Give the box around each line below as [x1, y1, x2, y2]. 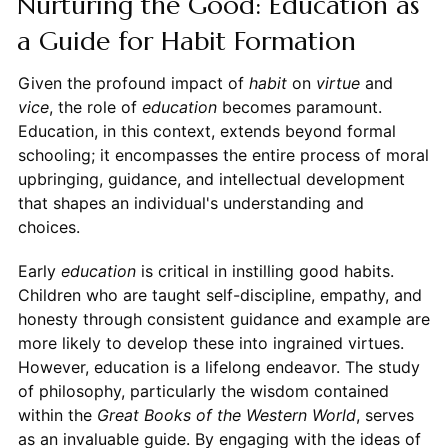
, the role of [48, 97, 142, 118]
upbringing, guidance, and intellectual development [17, 169, 405, 190]
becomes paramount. [216, 97, 382, 118]
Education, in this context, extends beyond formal [17, 121, 396, 142]
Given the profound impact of [17, 73, 249, 94]
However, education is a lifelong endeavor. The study [17, 357, 420, 378]
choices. [17, 217, 80, 238]
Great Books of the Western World [96, 405, 356, 426]
